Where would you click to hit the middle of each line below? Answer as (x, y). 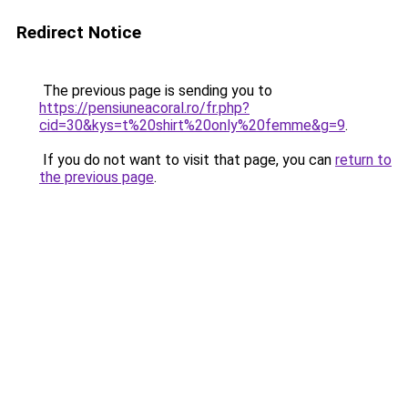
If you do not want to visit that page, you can (187, 160)
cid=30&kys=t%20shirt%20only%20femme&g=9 (192, 125)
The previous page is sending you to (156, 91)
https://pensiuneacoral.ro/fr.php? (144, 108)
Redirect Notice (79, 32)
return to (363, 160)
